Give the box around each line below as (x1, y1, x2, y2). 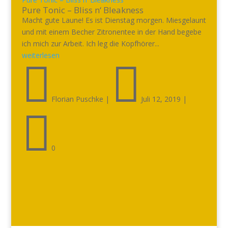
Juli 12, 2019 (140, 94, 181, 104)
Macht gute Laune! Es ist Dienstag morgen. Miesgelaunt (21, 15, 206, 25)
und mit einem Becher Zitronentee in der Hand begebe (21, 27, 202, 37)
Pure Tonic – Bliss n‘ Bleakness (21, 4, 144, 16)
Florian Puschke (51, 94, 103, 104)
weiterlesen (21, 50, 60, 60)
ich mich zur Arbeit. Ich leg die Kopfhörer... (21, 39, 159, 48)
